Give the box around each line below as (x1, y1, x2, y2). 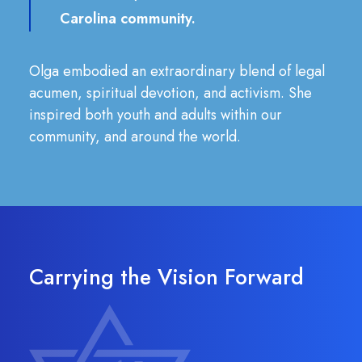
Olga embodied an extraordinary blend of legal (29, 61, 325, 82)
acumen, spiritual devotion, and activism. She (29, 82, 312, 103)
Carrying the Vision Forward (29, 261, 304, 293)
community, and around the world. (29, 126, 241, 147)
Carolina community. (60, 8, 196, 29)
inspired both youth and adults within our (29, 104, 282, 125)
